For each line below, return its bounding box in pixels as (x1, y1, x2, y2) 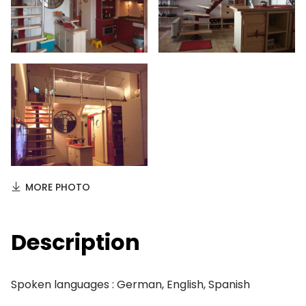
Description (11, 227, 140, 258)
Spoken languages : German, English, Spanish (11, 277, 250, 292)
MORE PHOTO (25, 180, 90, 194)
